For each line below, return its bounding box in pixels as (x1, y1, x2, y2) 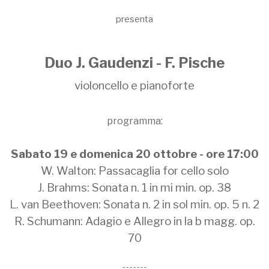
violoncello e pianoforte (74, 78, 195, 92)
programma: (106, 115, 163, 127)
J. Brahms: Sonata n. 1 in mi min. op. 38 (38, 180, 231, 195)
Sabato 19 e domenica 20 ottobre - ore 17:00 (10, 147, 259, 161)
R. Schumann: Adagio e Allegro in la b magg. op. (14, 214, 255, 228)
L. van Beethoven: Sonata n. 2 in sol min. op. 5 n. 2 (10, 197, 259, 211)
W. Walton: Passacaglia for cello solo (40, 163, 229, 178)
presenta (116, 13, 153, 25)
